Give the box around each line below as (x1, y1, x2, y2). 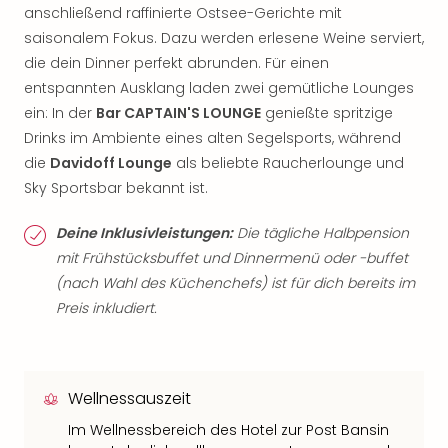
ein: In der (24, 103, 96, 123)
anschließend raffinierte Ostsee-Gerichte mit (24, 3, 342, 23)
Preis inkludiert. (56, 298, 157, 318)
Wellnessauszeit (68, 387, 191, 410)
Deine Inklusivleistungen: (56, 223, 233, 243)
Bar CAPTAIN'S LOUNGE (96, 103, 261, 123)
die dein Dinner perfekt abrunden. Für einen (24, 53, 329, 73)
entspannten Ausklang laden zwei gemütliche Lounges (24, 78, 414, 98)
